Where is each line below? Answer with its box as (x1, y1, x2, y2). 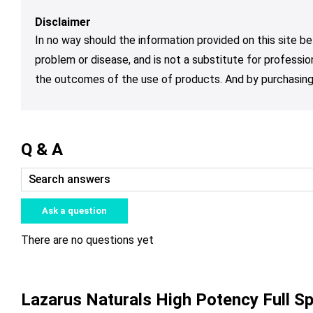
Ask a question (42, 205, 107, 216)
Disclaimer (35, 15, 91, 29)
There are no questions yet (21, 233, 154, 247)
